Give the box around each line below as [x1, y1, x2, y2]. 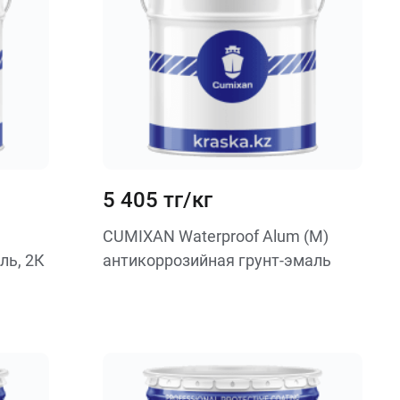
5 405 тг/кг [102, 187, 212, 212]
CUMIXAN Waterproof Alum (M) [102, 227, 329, 246]
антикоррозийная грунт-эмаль [102, 251, 331, 270]
